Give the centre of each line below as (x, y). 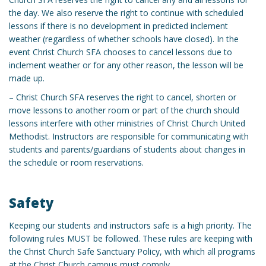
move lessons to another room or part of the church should (124, 110)
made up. (27, 78)
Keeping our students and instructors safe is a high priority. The (130, 225)
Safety (31, 203)
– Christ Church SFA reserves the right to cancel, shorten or (123, 97)
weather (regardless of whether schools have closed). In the (124, 39)
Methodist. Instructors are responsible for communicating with (129, 137)
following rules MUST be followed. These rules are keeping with (131, 238)
